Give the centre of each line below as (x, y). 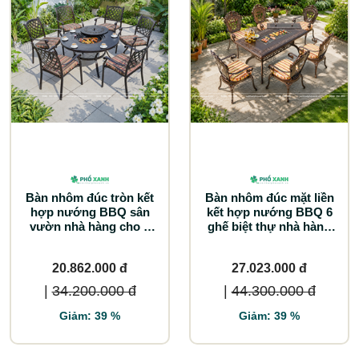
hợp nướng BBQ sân (90, 212)
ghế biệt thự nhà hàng (269, 226)
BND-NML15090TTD (269, 240)
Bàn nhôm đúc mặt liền (269, 197)
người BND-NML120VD (90, 240)
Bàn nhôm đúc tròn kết (90, 197)
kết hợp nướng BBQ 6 (269, 212)
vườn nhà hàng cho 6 (90, 226)
